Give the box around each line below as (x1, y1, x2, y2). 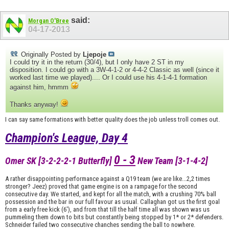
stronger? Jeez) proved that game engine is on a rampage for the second (5, 182, 197, 191)
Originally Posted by (19, 51, 83, 59)
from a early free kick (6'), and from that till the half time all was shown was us (5, 205, 210, 214)
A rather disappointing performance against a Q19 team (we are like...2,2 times (5, 175, 210, 183)
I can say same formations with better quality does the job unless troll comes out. (5, 116, 220, 124)
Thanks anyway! (10, 101, 60, 109)
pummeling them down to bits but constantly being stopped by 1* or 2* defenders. (5, 213, 223, 221)
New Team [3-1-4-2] (135, 155, 208, 167)
